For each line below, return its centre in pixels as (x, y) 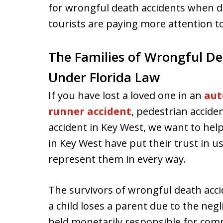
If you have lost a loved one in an (126, 95)
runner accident (90, 111)
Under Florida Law (104, 77)
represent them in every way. (117, 159)
